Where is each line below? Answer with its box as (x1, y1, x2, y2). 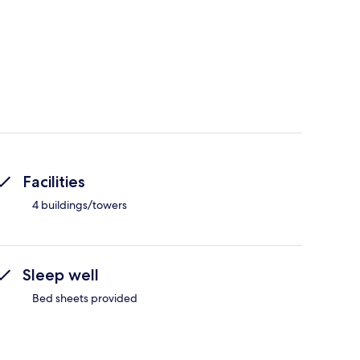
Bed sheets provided (32, 291, 137, 306)
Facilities (22, 172, 85, 192)
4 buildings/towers (32, 198, 127, 213)
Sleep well (22, 265, 99, 285)
